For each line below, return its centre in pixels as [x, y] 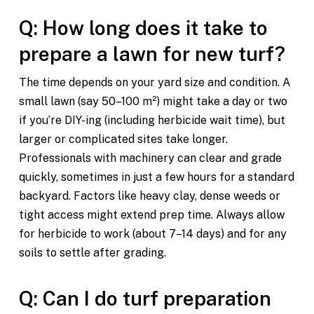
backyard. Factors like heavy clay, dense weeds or [149, 196]
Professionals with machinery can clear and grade [150, 158]
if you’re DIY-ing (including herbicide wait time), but [152, 121]
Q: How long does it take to [143, 28]
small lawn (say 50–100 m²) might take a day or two [153, 102]
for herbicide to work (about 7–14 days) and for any [152, 234]
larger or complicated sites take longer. [123, 139]
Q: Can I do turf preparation [145, 299]
